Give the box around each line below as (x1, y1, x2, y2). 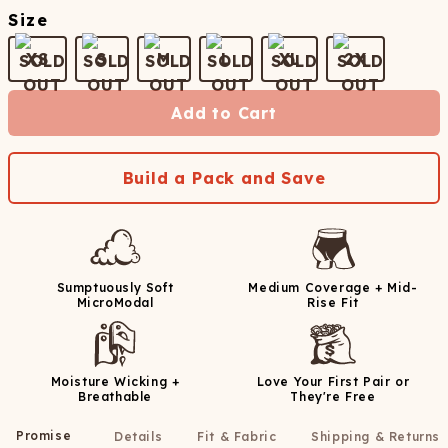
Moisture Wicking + (50, 374, 180, 389)
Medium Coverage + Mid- (248, 280, 418, 295)
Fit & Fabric (197, 429, 277, 444)
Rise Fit (307, 295, 359, 310)
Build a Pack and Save (122, 168, 326, 188)
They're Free (290, 389, 376, 404)
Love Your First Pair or (256, 374, 410, 389)
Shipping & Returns (311, 429, 440, 444)
